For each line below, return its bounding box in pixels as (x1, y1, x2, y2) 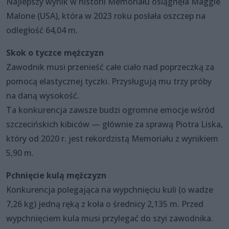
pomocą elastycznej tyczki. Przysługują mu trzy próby (6, 75, 212, 87)
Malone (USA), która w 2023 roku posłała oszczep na (6, 10, 205, 21)
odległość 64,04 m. (6, 24, 78, 36)
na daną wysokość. (6, 89, 79, 101)
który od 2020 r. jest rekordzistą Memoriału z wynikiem (6, 132, 218, 144)
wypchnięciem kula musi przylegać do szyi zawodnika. (6, 212, 213, 224)
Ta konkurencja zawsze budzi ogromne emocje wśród (6, 104, 215, 116)
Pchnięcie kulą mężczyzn (6, 169, 106, 181)
